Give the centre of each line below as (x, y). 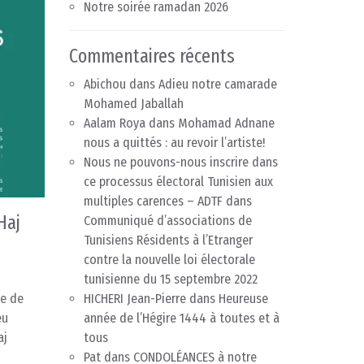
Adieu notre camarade (218, 84)
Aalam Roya (115, 123)
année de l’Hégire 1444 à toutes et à (182, 318)
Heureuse (243, 299)
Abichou (105, 84)
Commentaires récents (152, 56)
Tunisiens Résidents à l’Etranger (168, 240)
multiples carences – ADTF (153, 201)
